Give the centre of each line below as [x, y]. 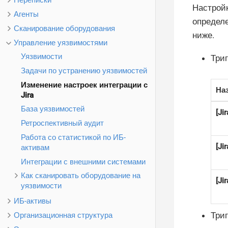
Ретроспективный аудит [62, 123]
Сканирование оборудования [64, 28]
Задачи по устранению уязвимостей [84, 71]
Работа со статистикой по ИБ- [73, 137]
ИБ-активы [33, 201]
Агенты [26, 15]
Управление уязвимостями [61, 42]
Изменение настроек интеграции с [84, 85]
